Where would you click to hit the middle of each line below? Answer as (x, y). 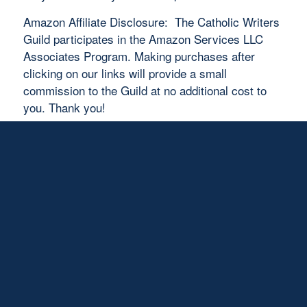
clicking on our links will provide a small (125, 73)
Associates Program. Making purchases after (139, 56)
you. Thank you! (64, 107)
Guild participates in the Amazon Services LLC (143, 38)
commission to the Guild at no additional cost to (145, 90)
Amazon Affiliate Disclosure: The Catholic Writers (151, 21)
